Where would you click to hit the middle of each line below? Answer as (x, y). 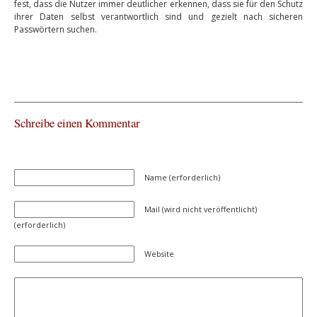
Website (159, 254)
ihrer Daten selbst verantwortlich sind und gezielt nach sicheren (158, 17)
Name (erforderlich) (182, 177)
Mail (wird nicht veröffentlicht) (201, 209)
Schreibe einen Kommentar (77, 123)
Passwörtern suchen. (56, 29)
